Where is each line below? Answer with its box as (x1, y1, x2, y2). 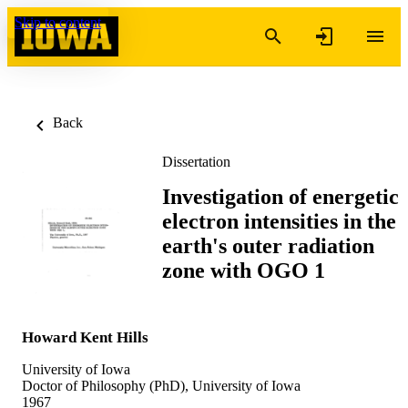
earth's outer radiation (162, 233, 374, 258)
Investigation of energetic (162, 184, 399, 209)
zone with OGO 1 (162, 258, 325, 282)
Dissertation (162, 154, 230, 169)
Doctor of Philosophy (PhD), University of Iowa (22, 377, 301, 393)
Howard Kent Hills (22, 328, 148, 346)
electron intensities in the (162, 209, 396, 233)
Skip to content (15, 15, 101, 30)
